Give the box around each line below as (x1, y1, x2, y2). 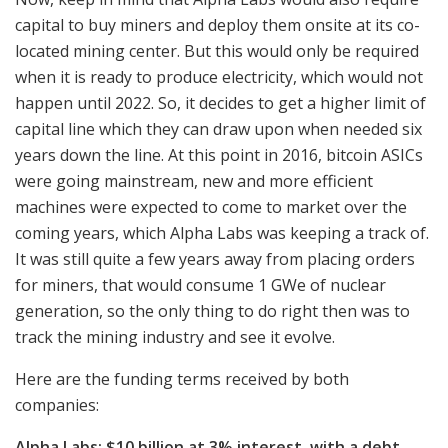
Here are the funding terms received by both (15, 367, 349, 390)
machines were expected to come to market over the (15, 195, 407, 218)
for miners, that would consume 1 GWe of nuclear (15, 273, 386, 296)
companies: (15, 393, 99, 416)
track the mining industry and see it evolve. (15, 325, 335, 348)
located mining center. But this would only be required (15, 39, 419, 62)
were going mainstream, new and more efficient (15, 169, 373, 192)
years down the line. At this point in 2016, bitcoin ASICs (15, 143, 423, 166)
